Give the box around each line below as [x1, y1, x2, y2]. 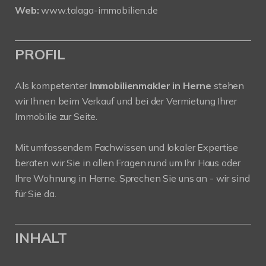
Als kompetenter [15, 80, 90, 92]
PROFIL [15, 45, 66, 64]
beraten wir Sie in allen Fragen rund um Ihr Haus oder [15, 157, 240, 169]
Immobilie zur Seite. [15, 110, 98, 123]
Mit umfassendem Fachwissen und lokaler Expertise [15, 141, 239, 154]
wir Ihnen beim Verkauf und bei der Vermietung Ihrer [15, 95, 237, 107]
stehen [211, 80, 245, 92]
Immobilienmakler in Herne [89, 80, 212, 92]
